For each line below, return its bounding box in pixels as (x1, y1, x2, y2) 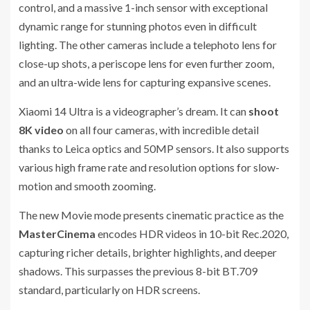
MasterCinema (19, 226, 95, 240)
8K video (19, 122, 64, 136)
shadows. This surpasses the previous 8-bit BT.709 (19, 264, 257, 277)
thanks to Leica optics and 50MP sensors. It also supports (19, 141, 289, 155)
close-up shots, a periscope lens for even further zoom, (19, 56, 274, 70)
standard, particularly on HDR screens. (19, 282, 200, 296)
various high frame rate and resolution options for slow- (19, 160, 280, 174)
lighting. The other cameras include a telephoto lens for (19, 37, 277, 51)
